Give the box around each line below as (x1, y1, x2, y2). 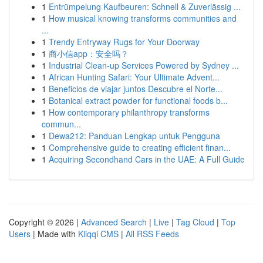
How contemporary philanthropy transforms (49, 106, 210, 118)
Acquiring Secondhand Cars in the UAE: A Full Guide (49, 153, 245, 165)
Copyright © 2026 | (9, 216, 81, 228)
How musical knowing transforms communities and (49, 12, 237, 24)
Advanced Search (81, 216, 147, 228)
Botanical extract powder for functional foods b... (49, 95, 228, 106)
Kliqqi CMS (78, 228, 119, 240)
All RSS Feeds (126, 228, 179, 240)
